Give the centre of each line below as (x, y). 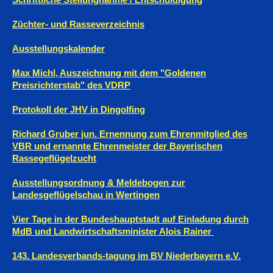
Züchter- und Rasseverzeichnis (78, 24)
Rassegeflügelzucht (54, 158)
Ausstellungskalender (58, 49)
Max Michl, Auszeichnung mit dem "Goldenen (109, 73)
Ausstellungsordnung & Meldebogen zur (99, 183)
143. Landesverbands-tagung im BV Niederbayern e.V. (126, 256)
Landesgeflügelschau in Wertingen (86, 195)
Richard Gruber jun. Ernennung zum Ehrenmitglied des (130, 134)
